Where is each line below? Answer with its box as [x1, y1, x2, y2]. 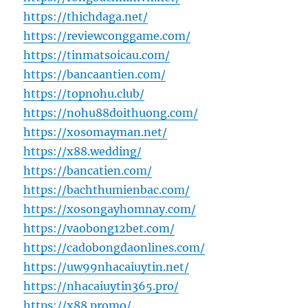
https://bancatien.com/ [23, 164, 153, 178]
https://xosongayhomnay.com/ [23, 202, 197, 217]
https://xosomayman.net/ [23, 125, 168, 140]
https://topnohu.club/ [23, 87, 145, 101]
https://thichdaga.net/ [23, 10, 148, 24]
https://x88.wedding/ [23, 144, 142, 159]
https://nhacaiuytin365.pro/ [23, 279, 179, 294]
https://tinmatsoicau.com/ [23, 48, 170, 63]
